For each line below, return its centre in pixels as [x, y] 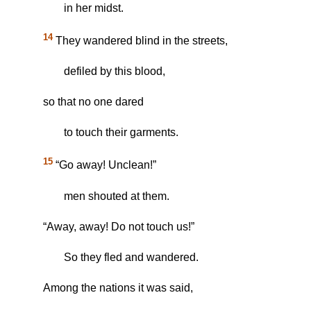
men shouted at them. [117, 196]
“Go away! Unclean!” [104, 165]
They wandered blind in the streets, [140, 41]
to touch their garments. [121, 133]
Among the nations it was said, [118, 287]
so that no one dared [93, 102]
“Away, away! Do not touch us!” [119, 226]
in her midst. [94, 8]
